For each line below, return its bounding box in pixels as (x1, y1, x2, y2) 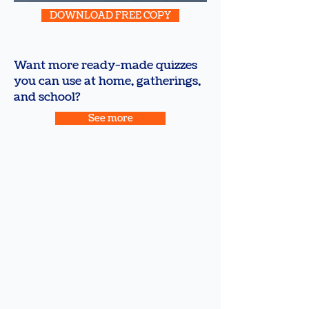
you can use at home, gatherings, (14, 73, 201, 90)
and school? (14, 89, 81, 106)
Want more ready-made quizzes (14, 57, 197, 74)
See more (88, 112, 133, 126)
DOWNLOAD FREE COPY (50, 9, 171, 23)
